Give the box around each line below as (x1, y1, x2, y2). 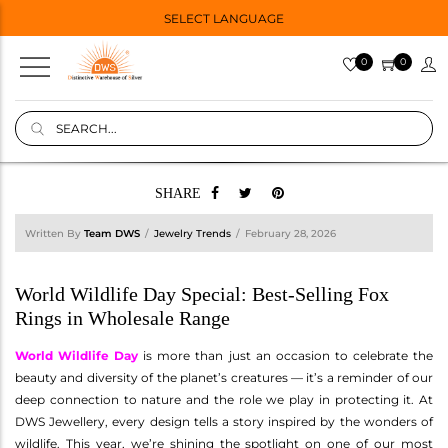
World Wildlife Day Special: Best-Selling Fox (15, 282, 389, 305)
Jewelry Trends (154, 226, 231, 240)
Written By (25, 226, 84, 240)
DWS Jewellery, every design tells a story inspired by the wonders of (15, 413, 433, 429)
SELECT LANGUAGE (163, 10, 284, 26)
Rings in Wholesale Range (15, 306, 230, 329)
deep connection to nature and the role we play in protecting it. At (15, 391, 433, 407)
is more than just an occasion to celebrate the (138, 347, 434, 363)
